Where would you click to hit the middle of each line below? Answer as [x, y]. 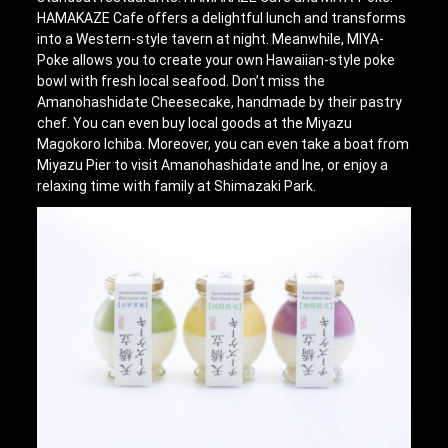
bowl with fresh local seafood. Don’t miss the [181, 80]
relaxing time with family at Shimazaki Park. [177, 185]
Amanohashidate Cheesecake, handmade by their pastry [220, 101]
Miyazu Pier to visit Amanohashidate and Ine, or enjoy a [213, 164]
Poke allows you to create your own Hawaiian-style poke [216, 59]
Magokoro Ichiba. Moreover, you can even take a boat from [223, 143]
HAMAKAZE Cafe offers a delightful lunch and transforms [222, 17]
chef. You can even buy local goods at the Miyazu [195, 122]
